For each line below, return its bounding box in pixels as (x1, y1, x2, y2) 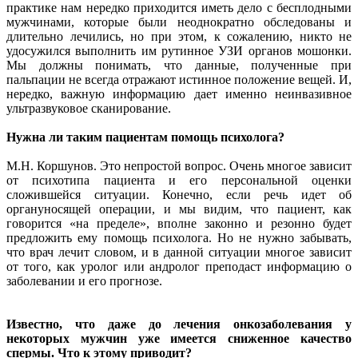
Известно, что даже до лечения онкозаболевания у (6, 317, 352, 332)
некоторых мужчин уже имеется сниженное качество (6, 332, 352, 346)
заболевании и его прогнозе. (6, 274, 162, 288)
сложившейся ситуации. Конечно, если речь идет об (6, 188, 352, 202)
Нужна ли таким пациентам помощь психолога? (6, 130, 284, 145)
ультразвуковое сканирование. (6, 101, 171, 116)
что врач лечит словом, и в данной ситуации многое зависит (6, 245, 352, 260)
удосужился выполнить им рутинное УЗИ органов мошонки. (6, 44, 352, 58)
